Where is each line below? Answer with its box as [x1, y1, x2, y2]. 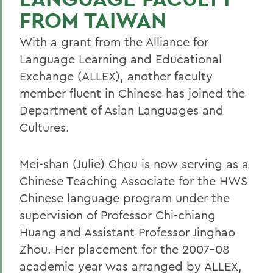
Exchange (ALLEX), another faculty [19, 68, 213, 83]
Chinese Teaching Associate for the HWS [19, 173, 247, 188]
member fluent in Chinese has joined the [19, 85, 245, 101]
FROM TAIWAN [19, 6, 167, 34]
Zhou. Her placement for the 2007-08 [19, 241, 230, 257]
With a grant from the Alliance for [19, 34, 208, 49]
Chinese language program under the [19, 190, 230, 205]
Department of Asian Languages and [19, 102, 224, 118]
